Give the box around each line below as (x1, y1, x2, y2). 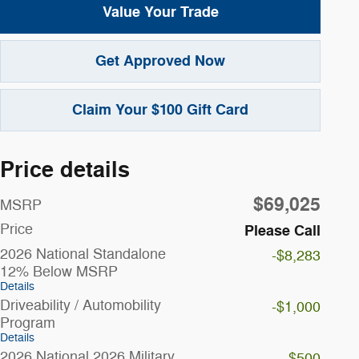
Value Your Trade (102, 2, 219, 22)
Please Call (244, 221, 321, 241)
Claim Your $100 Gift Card (72, 100, 248, 120)
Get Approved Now (95, 50, 225, 71)
